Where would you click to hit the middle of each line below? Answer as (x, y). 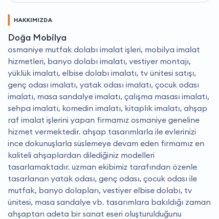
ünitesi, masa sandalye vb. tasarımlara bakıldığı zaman (109, 202)
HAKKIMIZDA (33, 20)
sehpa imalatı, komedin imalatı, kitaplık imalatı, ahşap (108, 108)
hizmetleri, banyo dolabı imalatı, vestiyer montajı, (99, 61)
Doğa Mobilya (37, 38)
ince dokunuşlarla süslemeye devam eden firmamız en (106, 143)
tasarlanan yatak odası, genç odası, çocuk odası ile (102, 179)
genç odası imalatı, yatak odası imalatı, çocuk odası (103, 85)
